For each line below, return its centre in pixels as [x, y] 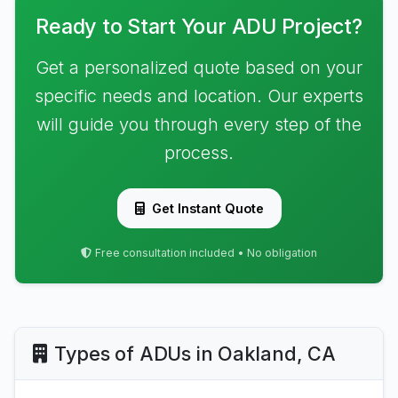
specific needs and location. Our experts [199, 96]
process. [199, 153]
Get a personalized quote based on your [199, 68]
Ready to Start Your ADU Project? [199, 26]
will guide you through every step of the [199, 124]
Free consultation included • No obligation [206, 253]
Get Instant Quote [207, 208]
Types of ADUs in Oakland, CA [195, 354]
